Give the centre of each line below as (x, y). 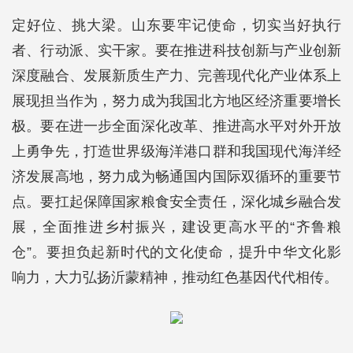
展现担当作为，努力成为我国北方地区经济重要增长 (176, 100)
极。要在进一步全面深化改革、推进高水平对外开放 (176, 126)
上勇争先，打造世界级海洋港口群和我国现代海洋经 (176, 151)
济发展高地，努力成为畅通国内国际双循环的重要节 (176, 176)
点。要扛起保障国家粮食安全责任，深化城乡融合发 (176, 201)
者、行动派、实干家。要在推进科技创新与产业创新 (176, 50)
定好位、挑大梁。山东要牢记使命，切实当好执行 (176, 25)
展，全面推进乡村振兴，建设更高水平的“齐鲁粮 (176, 227)
